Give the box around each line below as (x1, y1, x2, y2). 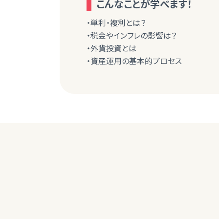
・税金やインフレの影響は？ (87, 29, 176, 41)
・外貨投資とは (87, 42, 136, 54)
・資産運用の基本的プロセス (87, 55, 182, 66)
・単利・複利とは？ (87, 17, 146, 28)
